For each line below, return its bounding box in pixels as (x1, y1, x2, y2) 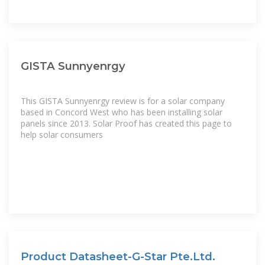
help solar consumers (21, 128, 103, 140)
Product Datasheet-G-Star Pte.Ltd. (21, 249, 215, 263)
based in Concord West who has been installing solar (21, 106, 222, 118)
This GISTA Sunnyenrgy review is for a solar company (21, 95, 225, 106)
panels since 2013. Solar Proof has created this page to (21, 117, 232, 129)
